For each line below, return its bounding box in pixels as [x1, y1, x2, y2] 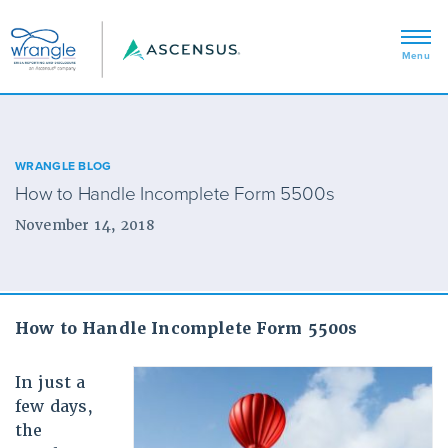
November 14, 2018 [15, 216, 155, 234]
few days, [15, 396, 94, 418]
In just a [15, 372, 86, 394]
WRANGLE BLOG [15, 159, 112, 173]
